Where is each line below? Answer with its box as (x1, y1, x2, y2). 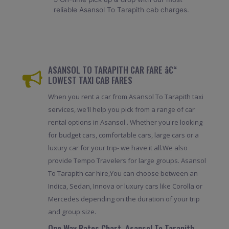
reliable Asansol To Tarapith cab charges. (54, 6, 190, 14)
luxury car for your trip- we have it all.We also (48, 143, 188, 153)
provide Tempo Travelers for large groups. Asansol (48, 156, 206, 166)
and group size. (48, 207, 96, 217)
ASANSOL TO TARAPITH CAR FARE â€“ (48, 63, 177, 76)
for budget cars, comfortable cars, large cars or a (48, 130, 199, 140)
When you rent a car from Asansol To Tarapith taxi (48, 92, 203, 102)
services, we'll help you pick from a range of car (48, 105, 195, 114)
